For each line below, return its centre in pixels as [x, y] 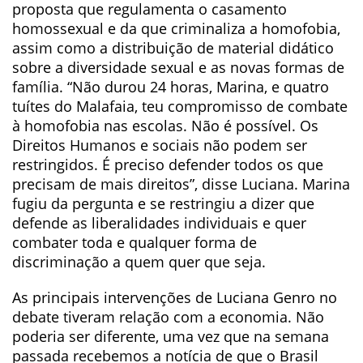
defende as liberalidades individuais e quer [159, 223]
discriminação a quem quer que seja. [139, 262]
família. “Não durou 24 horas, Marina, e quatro [171, 87]
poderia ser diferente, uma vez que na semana [171, 336]
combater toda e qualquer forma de [135, 242]
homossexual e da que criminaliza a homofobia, [176, 28]
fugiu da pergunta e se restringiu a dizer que [163, 203]
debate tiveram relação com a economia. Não [168, 317]
